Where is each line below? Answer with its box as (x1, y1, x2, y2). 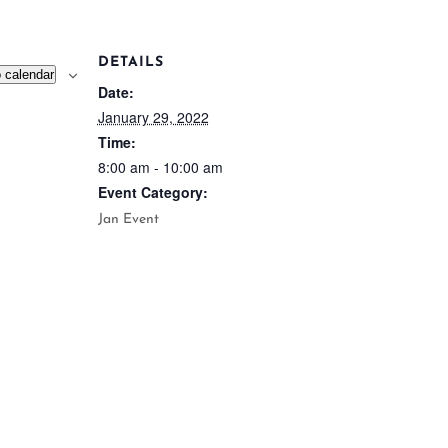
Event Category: (97, 181, 208, 202)
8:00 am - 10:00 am (97, 156, 223, 177)
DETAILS (97, 54, 164, 70)
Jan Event (97, 211, 159, 227)
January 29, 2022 (97, 106, 209, 127)
